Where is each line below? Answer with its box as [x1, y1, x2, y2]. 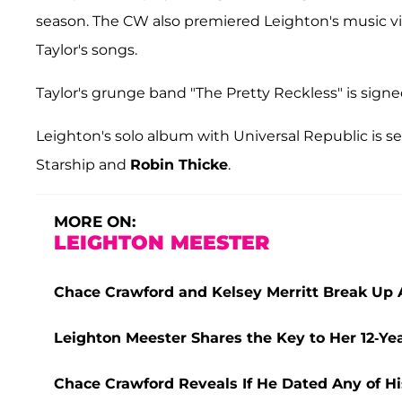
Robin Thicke [130, 156, 228, 174]
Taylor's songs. [36, 41, 137, 59]
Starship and [36, 156, 130, 174]
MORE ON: [54, 213, 135, 232]
